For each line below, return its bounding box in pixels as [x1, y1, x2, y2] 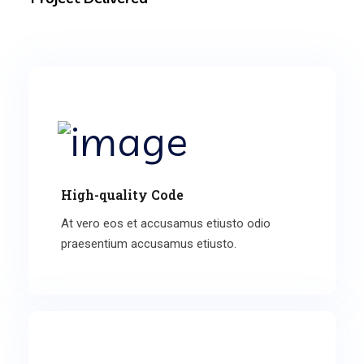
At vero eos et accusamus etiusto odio [61, 215, 271, 231]
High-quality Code [61, 185, 184, 203]
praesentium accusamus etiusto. [61, 236, 236, 251]
